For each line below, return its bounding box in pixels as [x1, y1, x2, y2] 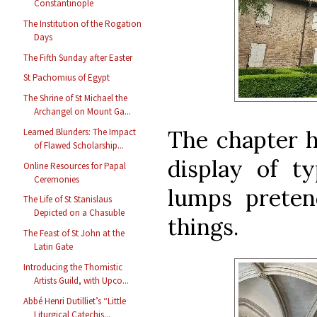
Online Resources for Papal [23, 159, 127, 172]
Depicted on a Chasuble [34, 207, 125, 219]
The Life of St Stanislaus [23, 193, 113, 206]
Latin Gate [34, 241, 74, 253]
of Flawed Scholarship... [34, 139, 125, 151]
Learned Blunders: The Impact [23, 125, 137, 138]
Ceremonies [34, 173, 80, 185]
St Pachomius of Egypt [23, 71, 110, 84]
